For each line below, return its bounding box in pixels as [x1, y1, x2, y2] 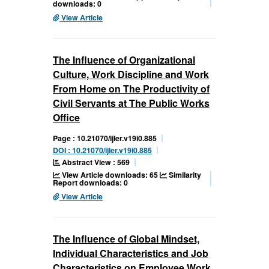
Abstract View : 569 [60, 157, 130, 168]
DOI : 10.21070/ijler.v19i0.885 [53, 145, 152, 156]
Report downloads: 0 [53, 177, 128, 189]
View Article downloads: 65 [60, 169, 160, 181]
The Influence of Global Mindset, [53, 232, 199, 246]
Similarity [167, 169, 201, 181]
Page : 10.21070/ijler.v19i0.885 [53, 133, 157, 144]
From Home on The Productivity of [53, 82, 210, 96]
